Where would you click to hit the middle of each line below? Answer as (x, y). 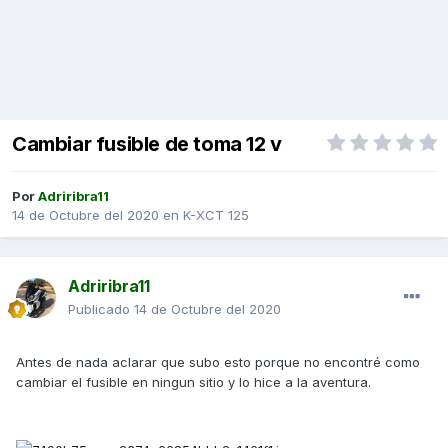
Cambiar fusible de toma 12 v (147, 144)
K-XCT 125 (216, 215)
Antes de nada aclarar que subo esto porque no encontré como (218, 362)
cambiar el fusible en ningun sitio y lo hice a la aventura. (193, 382)
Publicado (101, 309)
